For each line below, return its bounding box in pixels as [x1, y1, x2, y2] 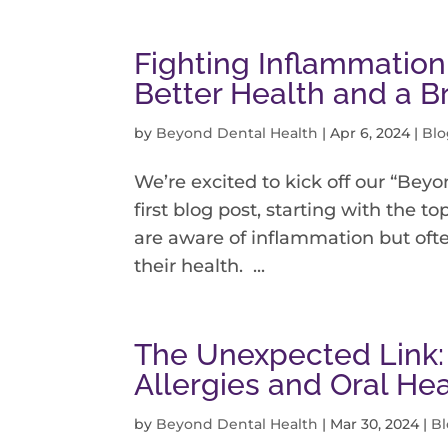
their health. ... [134, 255, 266, 278]
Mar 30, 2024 [330, 415, 420, 434]
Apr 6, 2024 [330, 124, 411, 143]
